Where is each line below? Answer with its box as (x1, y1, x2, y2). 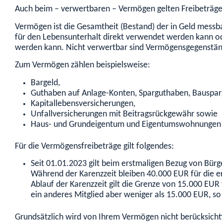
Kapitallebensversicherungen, (31, 99, 135, 108)
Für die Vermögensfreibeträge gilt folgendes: (15, 142, 174, 151)
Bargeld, (31, 78, 60, 87)
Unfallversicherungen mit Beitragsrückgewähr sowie (31, 110, 218, 118)
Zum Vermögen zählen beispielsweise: (15, 61, 150, 70)
